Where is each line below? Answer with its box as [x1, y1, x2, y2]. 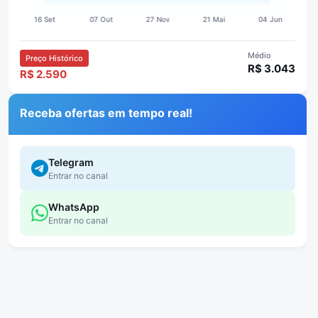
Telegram [48, 155, 94, 168]
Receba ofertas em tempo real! [20, 105, 193, 120]
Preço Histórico [26, 53, 84, 63]
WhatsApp [48, 200, 100, 213]
